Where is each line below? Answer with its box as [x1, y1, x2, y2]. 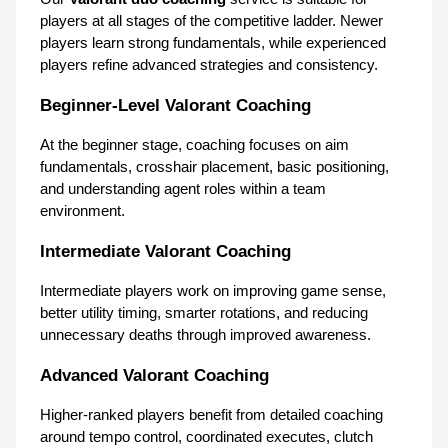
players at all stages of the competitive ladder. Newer [40, 12, 383, 29]
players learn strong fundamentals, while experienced [40, 34, 386, 51]
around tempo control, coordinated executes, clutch [40, 428, 373, 445]
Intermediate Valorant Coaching [40, 240, 291, 261]
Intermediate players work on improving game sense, [40, 282, 386, 299]
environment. [40, 202, 125, 219]
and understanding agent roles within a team [40, 180, 326, 197]
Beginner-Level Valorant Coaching [40, 94, 311, 115]
